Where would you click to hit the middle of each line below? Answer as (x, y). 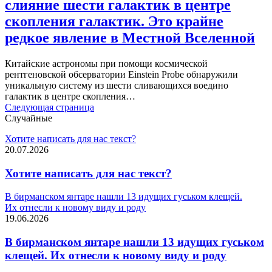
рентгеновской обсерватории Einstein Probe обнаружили (121, 74)
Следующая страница (49, 107)
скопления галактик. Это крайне (114, 22)
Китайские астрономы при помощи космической (106, 63)
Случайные (29, 118)
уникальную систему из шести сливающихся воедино (117, 85)
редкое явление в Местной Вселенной (130, 38)
